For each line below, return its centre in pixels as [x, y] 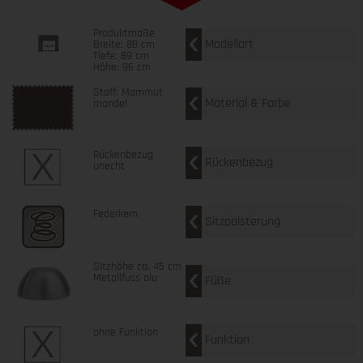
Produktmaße [124, 33]
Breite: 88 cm [124, 44]
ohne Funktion [125, 332]
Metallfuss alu [125, 278]
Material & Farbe [248, 103]
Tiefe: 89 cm [121, 56]
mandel [110, 103]
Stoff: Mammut [128, 92]
